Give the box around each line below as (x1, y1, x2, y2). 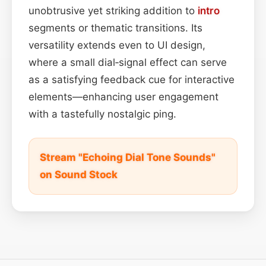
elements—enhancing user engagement (28, 90, 218, 103)
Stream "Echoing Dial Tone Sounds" (40, 151, 216, 163)
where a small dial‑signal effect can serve (28, 56, 227, 68)
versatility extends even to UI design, (28, 39, 205, 51)
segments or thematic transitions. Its (28, 21, 202, 34)
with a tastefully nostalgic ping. (28, 107, 176, 120)
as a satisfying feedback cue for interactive (28, 73, 235, 85)
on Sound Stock (40, 168, 118, 180)
